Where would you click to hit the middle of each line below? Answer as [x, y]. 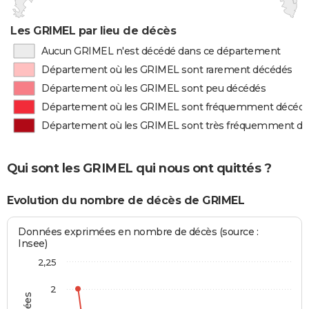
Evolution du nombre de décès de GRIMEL [126, 200]
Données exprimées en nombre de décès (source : [138, 232]
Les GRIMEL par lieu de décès [93, 31]
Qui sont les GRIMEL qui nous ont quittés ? [139, 169]
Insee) [33, 244]
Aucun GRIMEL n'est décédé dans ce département [161, 51]
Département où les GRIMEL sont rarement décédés [167, 70]
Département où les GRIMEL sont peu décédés [154, 88]
